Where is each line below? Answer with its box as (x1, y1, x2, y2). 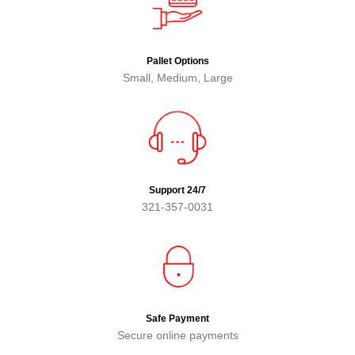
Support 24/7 (149, 184, 206, 196)
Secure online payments (116, 329, 239, 342)
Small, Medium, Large (122, 71, 233, 85)
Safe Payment (146, 313, 209, 325)
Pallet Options (146, 55, 209, 67)
